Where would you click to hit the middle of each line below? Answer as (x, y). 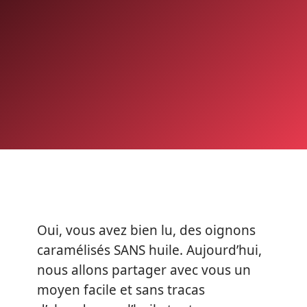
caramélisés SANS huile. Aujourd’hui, (149, 250)
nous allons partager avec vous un (144, 270)
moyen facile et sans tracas (121, 290)
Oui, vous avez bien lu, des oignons (146, 230)
